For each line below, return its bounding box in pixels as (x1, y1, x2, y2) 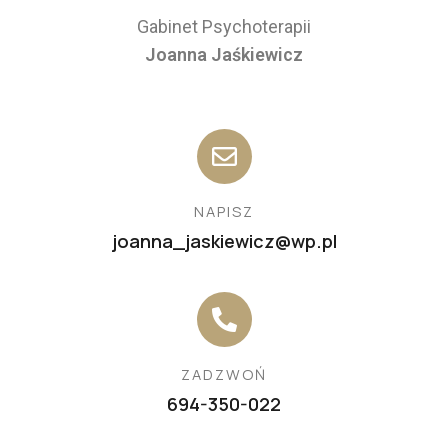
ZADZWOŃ (181, 364, 267, 385)
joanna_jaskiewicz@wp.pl (111, 229, 337, 254)
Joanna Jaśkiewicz (145, 44, 303, 66)
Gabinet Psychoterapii (137, 16, 311, 38)
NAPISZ (194, 201, 254, 222)
